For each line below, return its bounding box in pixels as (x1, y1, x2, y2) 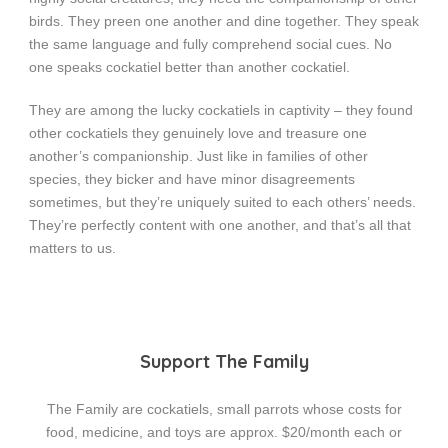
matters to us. (29, 240, 116, 257)
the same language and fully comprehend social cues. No (29, 36, 392, 53)
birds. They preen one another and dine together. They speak (29, 13, 419, 30)
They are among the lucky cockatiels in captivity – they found (29, 102, 413, 119)
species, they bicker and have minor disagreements (29, 171, 355, 188)
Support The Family (139, 350, 309, 374)
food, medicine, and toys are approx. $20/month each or (46, 424, 402, 441)
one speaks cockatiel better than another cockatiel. (29, 59, 350, 76)
